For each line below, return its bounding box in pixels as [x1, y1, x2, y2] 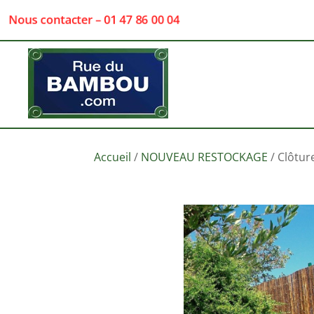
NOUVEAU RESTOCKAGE [141, 149, 268, 165]
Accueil [94, 149, 132, 165]
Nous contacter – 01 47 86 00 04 [12, 12, 181, 28]
